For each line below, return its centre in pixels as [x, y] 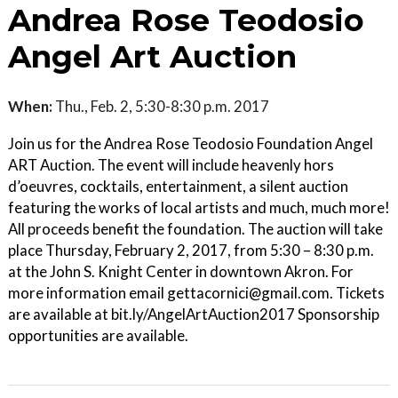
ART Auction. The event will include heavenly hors [171, 164]
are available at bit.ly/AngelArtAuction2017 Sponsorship [194, 314]
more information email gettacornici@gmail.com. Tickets [196, 292]
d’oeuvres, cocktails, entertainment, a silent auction [178, 186]
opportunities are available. [98, 335]
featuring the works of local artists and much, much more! [199, 207]
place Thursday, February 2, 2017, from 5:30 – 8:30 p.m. [191, 250]
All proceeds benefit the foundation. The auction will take [195, 228]
